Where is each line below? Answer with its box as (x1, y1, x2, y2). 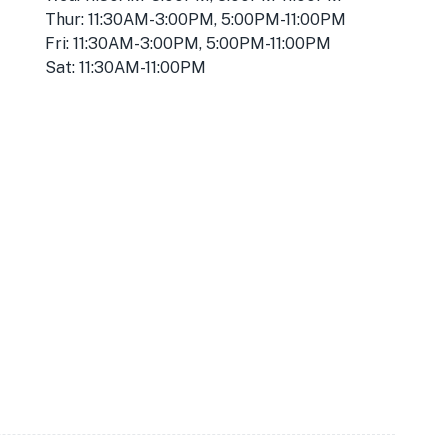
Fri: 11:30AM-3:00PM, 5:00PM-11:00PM (45, 34, 332, 53)
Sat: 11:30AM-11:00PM (45, 58, 207, 77)
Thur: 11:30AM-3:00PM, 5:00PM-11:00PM (45, 10, 347, 29)
